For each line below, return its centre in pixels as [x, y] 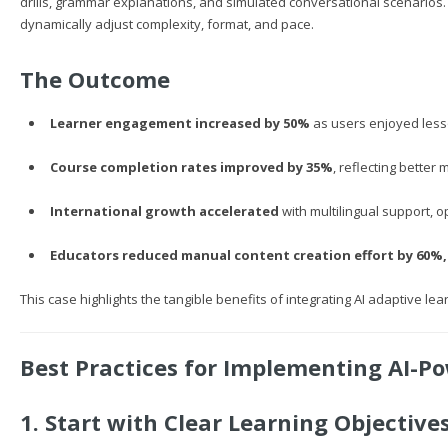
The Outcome [95, 79]
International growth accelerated [164, 211]
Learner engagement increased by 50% [179, 123]
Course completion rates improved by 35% [191, 167]
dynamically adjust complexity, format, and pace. [167, 24]
